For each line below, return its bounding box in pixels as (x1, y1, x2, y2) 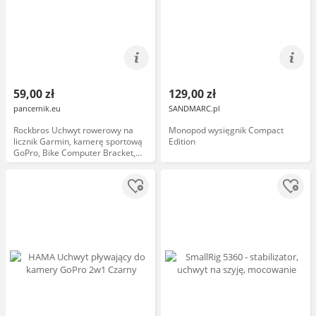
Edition (169, 135, 195, 147)
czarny (13, 158, 39, 170)
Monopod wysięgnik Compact (169, 124, 284, 136)
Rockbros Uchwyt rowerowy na (13, 124, 133, 136)
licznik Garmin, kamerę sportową (13, 135, 142, 147)
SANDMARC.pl (169, 103, 220, 114)
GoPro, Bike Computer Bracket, (13, 147, 135, 159)
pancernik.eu (13, 103, 61, 114)
